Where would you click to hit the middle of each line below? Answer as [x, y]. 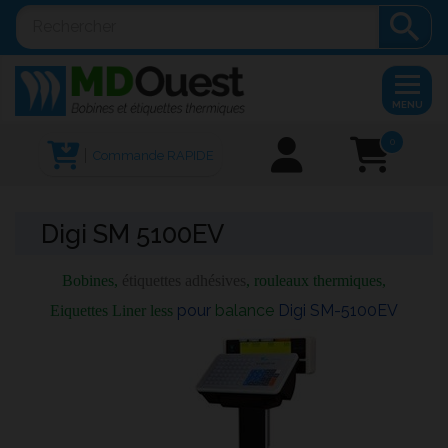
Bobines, [92, 281]
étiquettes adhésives [184, 281]
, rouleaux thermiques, [316, 281]
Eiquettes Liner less [113, 310]
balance [244, 310]
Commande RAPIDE [153, 155]
